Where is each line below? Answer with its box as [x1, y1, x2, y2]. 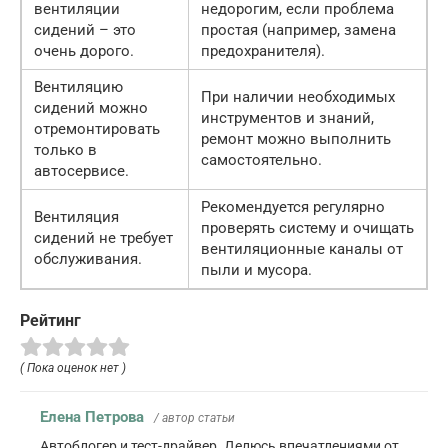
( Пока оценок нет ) [20, 360, 126, 375]
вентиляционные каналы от [201, 239, 403, 258]
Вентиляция [34, 207, 119, 226]
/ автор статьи [154, 410, 235, 425]
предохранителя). [201, 41, 325, 60]
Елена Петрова [40, 407, 144, 426]
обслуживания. [34, 249, 142, 268]
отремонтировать [34, 119, 160, 138]
